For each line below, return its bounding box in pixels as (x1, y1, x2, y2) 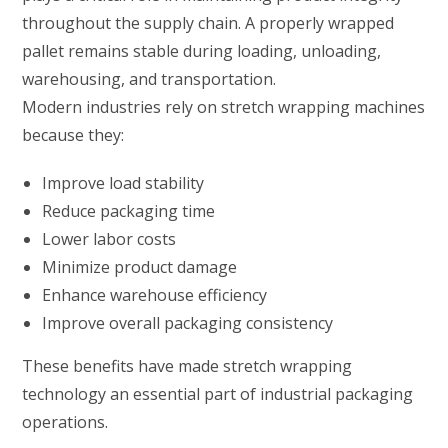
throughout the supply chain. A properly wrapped (22, 11, 395, 34)
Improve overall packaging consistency (42, 311, 334, 334)
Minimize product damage (42, 255, 238, 278)
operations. (22, 410, 109, 433)
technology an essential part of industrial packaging (22, 382, 414, 405)
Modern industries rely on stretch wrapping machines (22, 95, 426, 118)
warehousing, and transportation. (22, 67, 277, 90)
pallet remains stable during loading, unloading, (22, 39, 382, 62)
